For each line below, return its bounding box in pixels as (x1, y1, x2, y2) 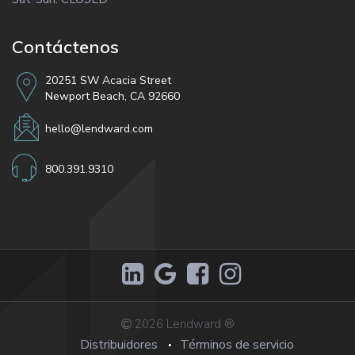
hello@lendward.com (45, 121, 153, 136)
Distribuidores (80, 336, 158, 353)
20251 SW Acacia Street (45, 73, 171, 88)
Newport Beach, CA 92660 (45, 89, 180, 104)
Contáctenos (12, 36, 119, 58)
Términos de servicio (180, 336, 294, 353)
